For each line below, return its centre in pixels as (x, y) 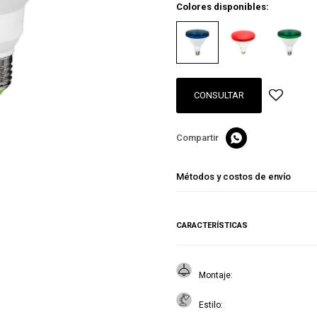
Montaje (215, 275)
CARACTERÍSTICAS (212, 225)
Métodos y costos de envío (234, 177)
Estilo (210, 305)
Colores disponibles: (223, 7)
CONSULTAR (219, 95)
